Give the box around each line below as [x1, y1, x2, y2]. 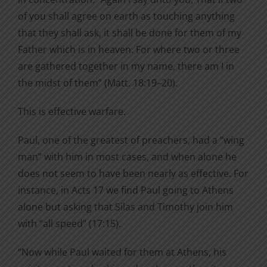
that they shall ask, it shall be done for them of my [18, 26, 241, 40]
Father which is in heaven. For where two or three [18, 43, 240, 57]
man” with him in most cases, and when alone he [18, 150, 237, 164]
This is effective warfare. [18, 105, 126, 119]
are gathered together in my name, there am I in [18, 60, 234, 73]
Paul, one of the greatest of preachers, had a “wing [18, 133, 244, 147]
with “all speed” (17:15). [18, 217, 121, 231]
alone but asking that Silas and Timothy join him [18, 200, 233, 214]
